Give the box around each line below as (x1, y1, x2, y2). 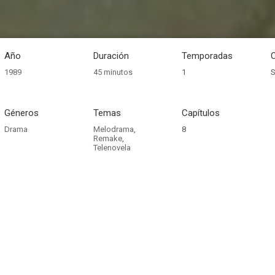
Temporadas (182, 50, 233, 61)
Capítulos (182, 107, 220, 118)
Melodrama (93, 125, 134, 134)
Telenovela (93, 143, 131, 152)
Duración (93, 50, 129, 61)
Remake (93, 134, 122, 143)
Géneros (4, 107, 39, 118)
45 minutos (93, 68, 133, 77)
